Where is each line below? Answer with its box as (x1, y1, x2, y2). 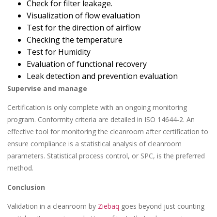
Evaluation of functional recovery (27, 58, 147, 69)
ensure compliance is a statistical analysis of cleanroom (7, 139, 182, 149)
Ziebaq (98, 201, 119, 211)
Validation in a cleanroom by (7, 201, 98, 211)
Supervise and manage (7, 83, 87, 93)
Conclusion (7, 182, 45, 192)
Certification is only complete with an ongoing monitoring (7, 103, 187, 112)
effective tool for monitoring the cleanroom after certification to (7, 127, 208, 137)
